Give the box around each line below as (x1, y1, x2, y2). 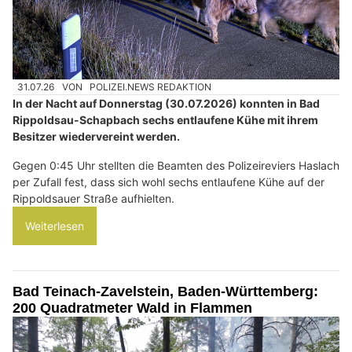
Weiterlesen (25, 219, 84, 233)
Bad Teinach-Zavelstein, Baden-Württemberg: (13, 284, 318, 300)
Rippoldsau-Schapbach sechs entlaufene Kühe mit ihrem (13, 113, 318, 127)
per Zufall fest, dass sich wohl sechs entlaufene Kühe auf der (13, 175, 324, 189)
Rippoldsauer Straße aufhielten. (13, 192, 174, 206)
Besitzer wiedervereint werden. (13, 130, 180, 144)
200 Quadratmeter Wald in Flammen (13, 300, 252, 317)
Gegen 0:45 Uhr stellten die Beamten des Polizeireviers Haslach (13, 159, 339, 173)
